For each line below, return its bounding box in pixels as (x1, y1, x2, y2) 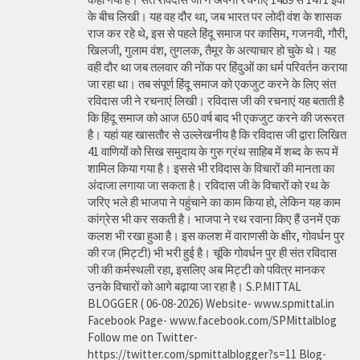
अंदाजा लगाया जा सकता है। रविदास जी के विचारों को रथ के (88, 178, 329, 194)
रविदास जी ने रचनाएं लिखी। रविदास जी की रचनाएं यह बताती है (88, 93, 344, 109)
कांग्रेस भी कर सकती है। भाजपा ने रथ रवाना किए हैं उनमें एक (88, 211, 340, 227)
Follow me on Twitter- (88, 329, 198, 346)
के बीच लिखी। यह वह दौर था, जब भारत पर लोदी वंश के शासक (88, 9, 342, 25)
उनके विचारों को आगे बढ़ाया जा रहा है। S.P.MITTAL (88, 279, 301, 295)
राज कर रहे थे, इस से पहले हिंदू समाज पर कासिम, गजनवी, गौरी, (88, 26, 348, 42)
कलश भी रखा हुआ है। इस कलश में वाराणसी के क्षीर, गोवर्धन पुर (88, 228, 345, 244)
